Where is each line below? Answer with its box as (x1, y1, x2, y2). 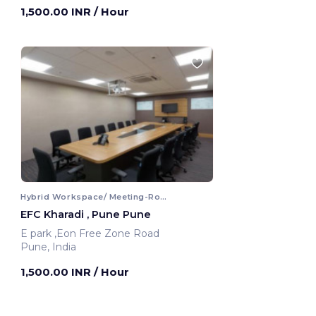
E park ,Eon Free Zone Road (54, 226, 162, 240)
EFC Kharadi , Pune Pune (20, 207, 151, 221)
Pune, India (20, 240, 76, 253)
